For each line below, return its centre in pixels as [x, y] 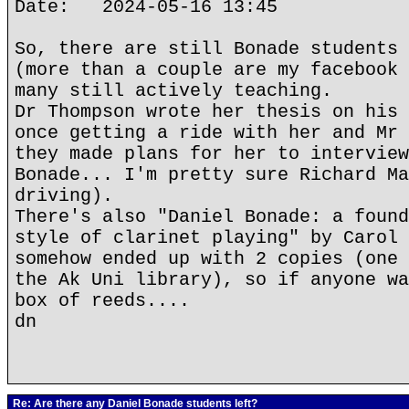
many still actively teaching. [173, 91]
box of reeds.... [102, 301]
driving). [64, 196]
